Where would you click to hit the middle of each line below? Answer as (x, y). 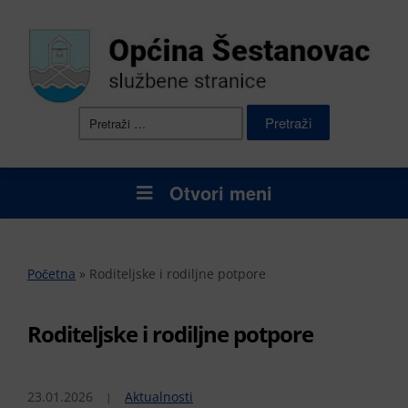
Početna (51, 274)
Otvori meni (220, 193)
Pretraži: (186, 112)
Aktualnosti (159, 397)
